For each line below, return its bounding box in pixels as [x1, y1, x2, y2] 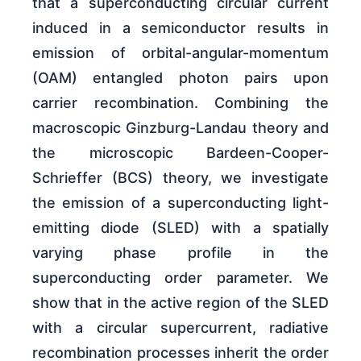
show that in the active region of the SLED [32, 294, 329, 312]
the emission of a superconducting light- [32, 194, 329, 212]
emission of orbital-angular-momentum [32, 44, 329, 62]
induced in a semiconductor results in [32, 19, 329, 37]
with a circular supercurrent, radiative [32, 319, 329, 337]
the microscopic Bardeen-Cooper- [32, 144, 329, 162]
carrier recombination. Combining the [32, 94, 329, 112]
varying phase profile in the [32, 244, 329, 262]
